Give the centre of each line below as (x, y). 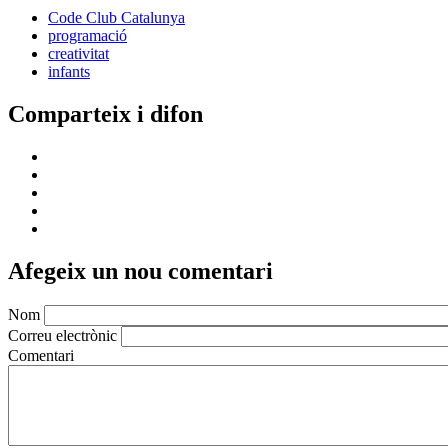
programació (87, 36)
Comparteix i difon (105, 114)
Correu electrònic (64, 336)
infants (69, 72)
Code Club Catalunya (116, 18)
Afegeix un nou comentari (140, 271)
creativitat (78, 54)
